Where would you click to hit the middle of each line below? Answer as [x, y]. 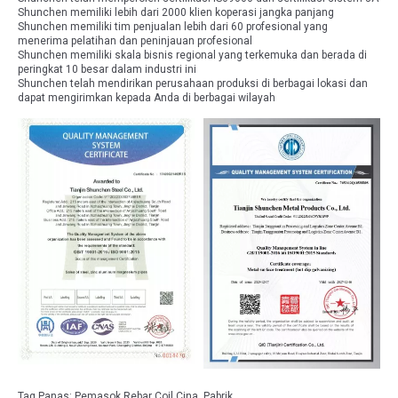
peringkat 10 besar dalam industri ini [107, 69]
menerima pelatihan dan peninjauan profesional [135, 40]
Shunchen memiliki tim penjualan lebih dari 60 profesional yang [173, 26]
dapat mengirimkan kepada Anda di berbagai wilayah [147, 97]
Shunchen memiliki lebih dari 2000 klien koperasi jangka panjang [176, 12]
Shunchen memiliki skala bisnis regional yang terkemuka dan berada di [192, 55]
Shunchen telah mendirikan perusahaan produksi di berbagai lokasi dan [193, 83]
